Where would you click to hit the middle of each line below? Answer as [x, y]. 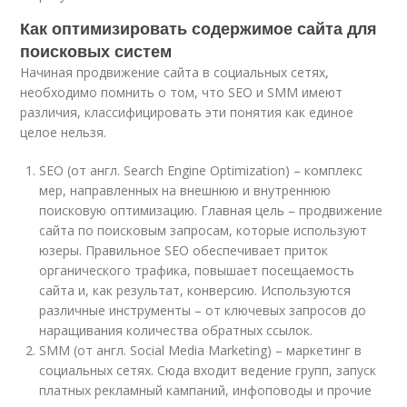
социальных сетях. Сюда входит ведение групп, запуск [208, 370]
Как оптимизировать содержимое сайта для [199, 28]
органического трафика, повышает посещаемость [197, 270]
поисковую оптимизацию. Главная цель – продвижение [211, 210]
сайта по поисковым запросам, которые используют [203, 230]
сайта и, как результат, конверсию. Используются [195, 290]
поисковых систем [96, 50]
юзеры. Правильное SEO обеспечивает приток [184, 250]
